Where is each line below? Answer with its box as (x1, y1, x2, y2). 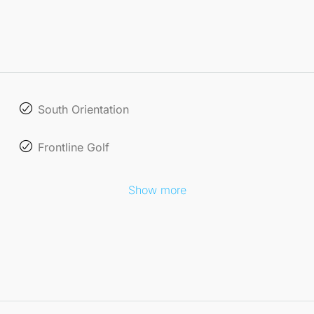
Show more (128, 182, 186, 197)
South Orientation (38, 102, 130, 116)
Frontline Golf (38, 139, 110, 154)
